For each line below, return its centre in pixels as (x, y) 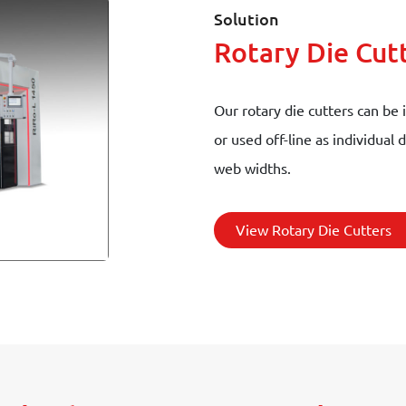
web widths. (252, 168)
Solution (246, 19)
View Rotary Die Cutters (314, 230)
